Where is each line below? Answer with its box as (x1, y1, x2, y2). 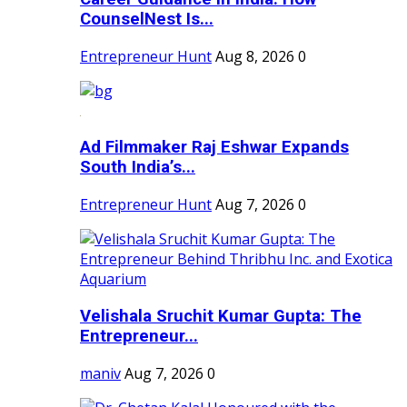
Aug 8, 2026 (215, 45, 294, 66)
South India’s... (80, 157, 195, 178)
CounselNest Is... (80, 9, 213, 30)
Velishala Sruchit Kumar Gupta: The (80, 305, 362, 326)
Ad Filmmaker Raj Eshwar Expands (80, 137, 349, 158)
